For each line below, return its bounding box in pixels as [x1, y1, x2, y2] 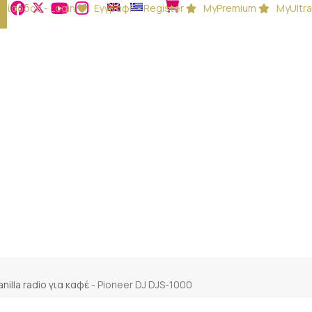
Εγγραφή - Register [93, 1, 184, 15]
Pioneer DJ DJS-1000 [97, 278, 192, 291]
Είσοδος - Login [1, 1, 75, 15]
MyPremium [203, 1, 257, 15]
